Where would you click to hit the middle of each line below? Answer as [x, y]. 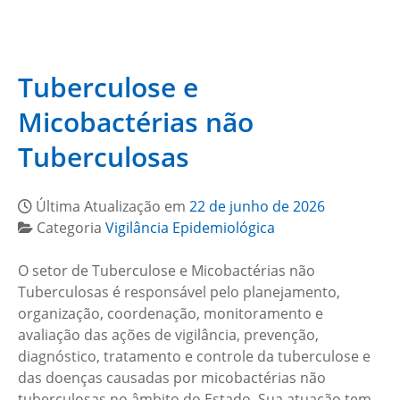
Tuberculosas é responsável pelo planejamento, [179, 292]
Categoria [71, 228]
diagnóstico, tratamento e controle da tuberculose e [194, 356]
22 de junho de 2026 [257, 206]
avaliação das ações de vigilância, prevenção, [168, 335]
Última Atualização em [112, 206]
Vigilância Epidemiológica [190, 228]
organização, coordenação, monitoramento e [171, 313]
